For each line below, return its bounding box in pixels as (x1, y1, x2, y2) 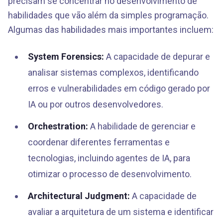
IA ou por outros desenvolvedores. (28, 99, 163, 110)
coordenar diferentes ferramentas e (28, 137, 170, 147)
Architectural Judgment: (28, 191, 130, 201)
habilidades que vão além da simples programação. (8, 10, 209, 20)
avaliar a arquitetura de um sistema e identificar (28, 207, 214, 217)
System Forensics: (28, 51, 104, 62)
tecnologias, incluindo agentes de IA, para (28, 153, 190, 163)
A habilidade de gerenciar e (88, 121, 196, 131)
